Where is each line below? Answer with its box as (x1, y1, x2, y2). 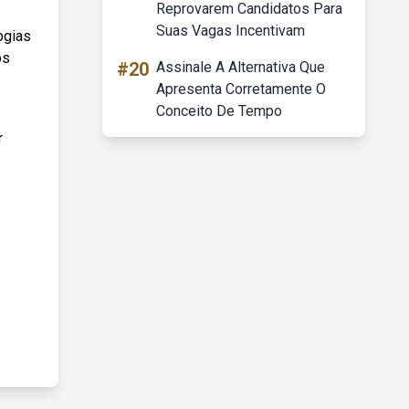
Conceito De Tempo (156, 102, 282, 120)
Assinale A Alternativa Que (156, 58, 325, 76)
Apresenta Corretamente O (156, 80, 326, 98)
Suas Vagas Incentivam (156, 22, 305, 39)
